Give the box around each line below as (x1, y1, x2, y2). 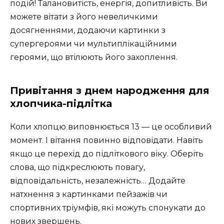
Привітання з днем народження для (10, 84, 209, 97)
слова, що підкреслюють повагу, (10, 162, 145, 172)
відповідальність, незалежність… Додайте (10, 176, 185, 186)
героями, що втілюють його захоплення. (10, 52, 177, 62)
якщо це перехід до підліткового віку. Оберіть (10, 149, 203, 159)
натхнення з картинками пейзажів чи (10, 189, 167, 199)
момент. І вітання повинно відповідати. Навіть (10, 135, 203, 145)
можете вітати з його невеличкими (10, 12, 158, 22)
